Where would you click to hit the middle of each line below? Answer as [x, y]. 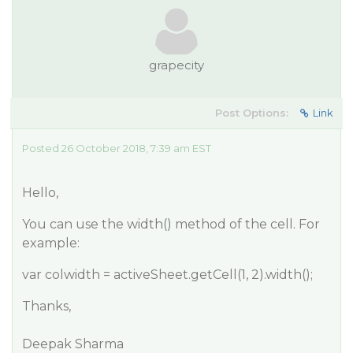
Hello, [40, 193]
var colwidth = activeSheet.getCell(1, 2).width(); [167, 275]
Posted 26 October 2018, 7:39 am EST [117, 148]
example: [51, 243]
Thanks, [46, 306]
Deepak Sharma [73, 344]
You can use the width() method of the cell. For [171, 224]
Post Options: [252, 113]
